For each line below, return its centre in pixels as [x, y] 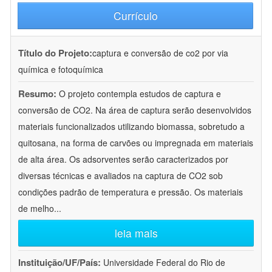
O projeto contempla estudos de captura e [140, 94]
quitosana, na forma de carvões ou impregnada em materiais [136, 143]
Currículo [135, 16]
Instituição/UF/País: [61, 263]
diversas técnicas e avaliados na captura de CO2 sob [121, 176]
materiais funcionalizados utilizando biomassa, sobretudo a [131, 127]
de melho [36, 209]
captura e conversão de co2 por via [160, 53]
